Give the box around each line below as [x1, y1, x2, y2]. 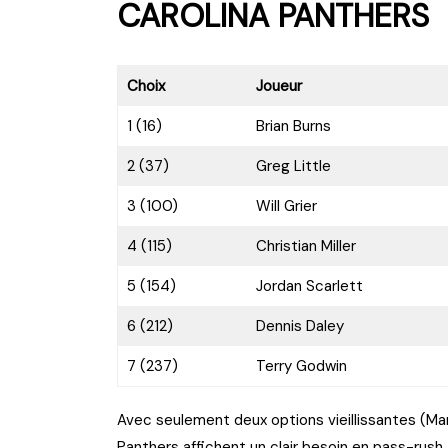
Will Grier [255, 196, 317, 217]
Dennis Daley [255, 316, 344, 337]
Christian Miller [255, 236, 356, 257]
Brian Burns [255, 116, 331, 137]
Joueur [255, 76, 302, 97]
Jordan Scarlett [255, 276, 363, 297]
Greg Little [255, 156, 331, 177]
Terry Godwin [255, 356, 347, 377]
